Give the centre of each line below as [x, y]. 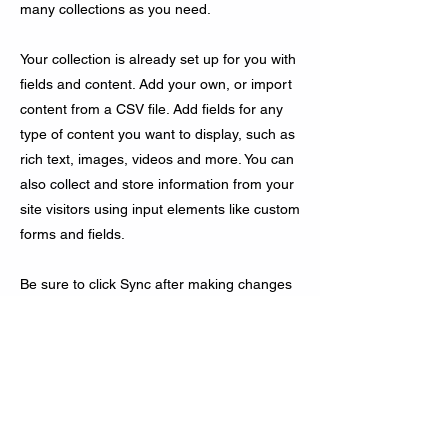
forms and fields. [72, 234]
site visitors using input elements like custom [160, 209]
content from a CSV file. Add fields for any [151, 109]
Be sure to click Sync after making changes [156, 284]
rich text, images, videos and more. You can [157, 159]
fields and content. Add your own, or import [156, 84]
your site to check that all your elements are [158, 359]
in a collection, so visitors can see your [141, 309]
